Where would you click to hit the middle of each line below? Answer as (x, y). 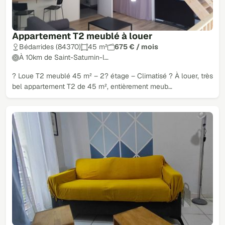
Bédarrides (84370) (50, 47)
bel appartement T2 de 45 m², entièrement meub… (92, 87)
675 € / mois (136, 47)
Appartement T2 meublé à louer (82, 36)
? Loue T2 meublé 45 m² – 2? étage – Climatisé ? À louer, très (113, 76)
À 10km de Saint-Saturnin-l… (64, 58)
